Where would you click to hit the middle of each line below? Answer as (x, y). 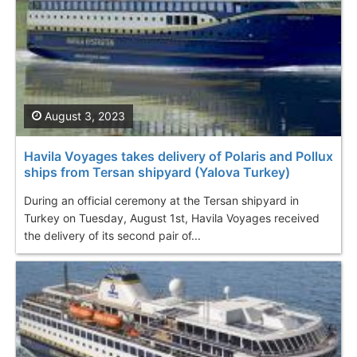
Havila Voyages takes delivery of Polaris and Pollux (178, 156)
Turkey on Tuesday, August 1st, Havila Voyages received (172, 218)
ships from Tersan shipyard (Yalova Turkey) (157, 172)
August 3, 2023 (83, 116)
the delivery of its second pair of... (112, 235)
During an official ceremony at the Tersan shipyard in (161, 200)
